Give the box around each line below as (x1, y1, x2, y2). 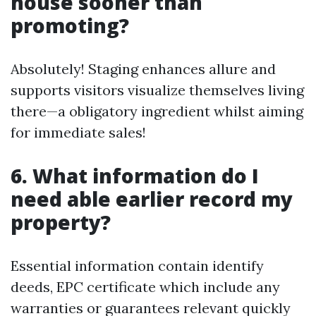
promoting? (11, 12, 129, 39)
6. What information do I (11, 162, 259, 190)
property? (11, 209, 111, 236)
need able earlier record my (11, 186, 293, 213)
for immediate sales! (11, 123, 146, 142)
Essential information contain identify (11, 257, 264, 275)
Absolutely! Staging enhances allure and (11, 60, 276, 78)
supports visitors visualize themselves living (11, 81, 304, 99)
